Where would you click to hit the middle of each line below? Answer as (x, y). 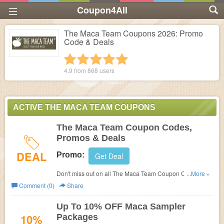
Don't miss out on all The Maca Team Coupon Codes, (128, 173)
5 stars (154, 58)
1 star (98, 58)
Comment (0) (36, 185)
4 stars (141, 58)
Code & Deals (89, 42)
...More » (198, 173)
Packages (77, 217)
